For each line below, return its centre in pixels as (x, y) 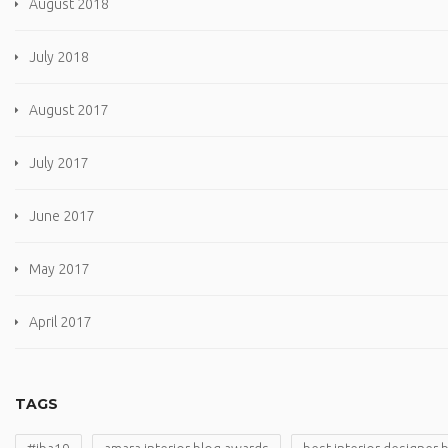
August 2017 (69, 110)
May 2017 (59, 269)
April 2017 (60, 322)
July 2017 (59, 163)
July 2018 (59, 57)
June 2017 (62, 216)
